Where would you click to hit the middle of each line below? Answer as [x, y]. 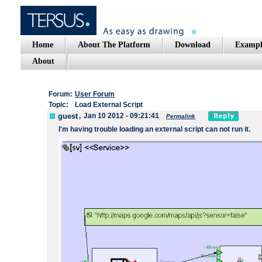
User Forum [95, 94]
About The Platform [114, 45]
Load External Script [109, 105]
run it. [241, 129]
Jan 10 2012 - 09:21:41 [121, 116]
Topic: [58, 105]
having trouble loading [107, 129]
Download [193, 45]
